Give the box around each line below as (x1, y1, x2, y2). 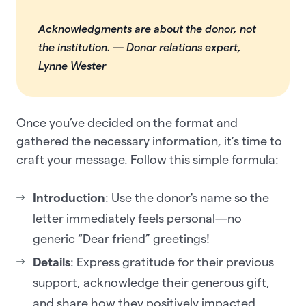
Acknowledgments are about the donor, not (38, 23, 256, 35)
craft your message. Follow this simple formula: (16, 152, 279, 166)
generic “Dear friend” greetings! (33, 232, 210, 245)
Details (33, 255, 70, 268)
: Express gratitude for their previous (70, 255, 274, 268)
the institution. (38, 41, 110, 53)
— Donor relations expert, (110, 41, 241, 53)
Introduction (33, 191, 105, 204)
